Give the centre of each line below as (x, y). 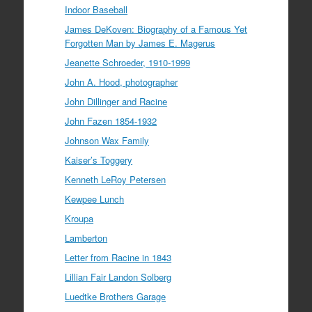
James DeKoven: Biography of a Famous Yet (156, 29)
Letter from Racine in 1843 (118, 257)
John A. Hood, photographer (122, 81)
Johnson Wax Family (107, 140)
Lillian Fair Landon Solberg (118, 276)
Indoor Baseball (96, 9)
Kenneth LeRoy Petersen (116, 179)
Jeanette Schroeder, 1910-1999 (128, 62)
